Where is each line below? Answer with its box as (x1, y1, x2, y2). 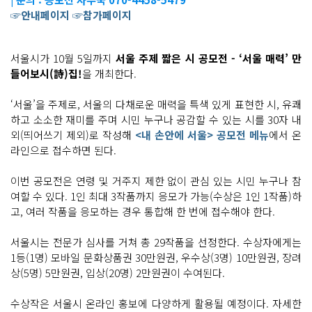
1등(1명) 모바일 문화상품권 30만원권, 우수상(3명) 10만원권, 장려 (10, 249, 302, 265)
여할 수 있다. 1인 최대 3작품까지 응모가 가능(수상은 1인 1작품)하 (10, 188, 302, 203)
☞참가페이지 (72, 7, 132, 22)
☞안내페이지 (10, 7, 70, 22)
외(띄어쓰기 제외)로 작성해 (10, 127, 135, 142)
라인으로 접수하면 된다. (10, 142, 116, 157)
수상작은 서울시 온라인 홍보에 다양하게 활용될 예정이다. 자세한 (10, 295, 302, 311)
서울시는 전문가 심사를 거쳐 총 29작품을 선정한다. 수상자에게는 (10, 234, 302, 249)
